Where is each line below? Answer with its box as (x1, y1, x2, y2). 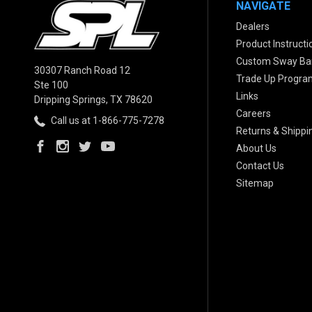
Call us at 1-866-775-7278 (49, 114, 164, 126)
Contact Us (236, 159, 285, 171)
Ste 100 (34, 79, 68, 91)
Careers (236, 107, 272, 119)
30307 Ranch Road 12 (34, 64, 130, 76)
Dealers (236, 20, 270, 32)
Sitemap (236, 177, 274, 189)
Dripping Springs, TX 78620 (34, 93, 153, 105)
